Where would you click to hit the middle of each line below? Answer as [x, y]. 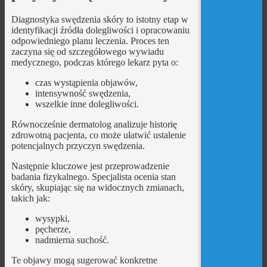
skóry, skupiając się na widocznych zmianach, [97, 188]
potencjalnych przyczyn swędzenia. [78, 146]
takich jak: [30, 198]
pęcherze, [53, 229]
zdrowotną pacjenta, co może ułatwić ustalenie [98, 135]
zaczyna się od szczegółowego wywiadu [87, 52]
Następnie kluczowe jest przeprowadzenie [90, 166]
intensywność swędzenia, [83, 94]
